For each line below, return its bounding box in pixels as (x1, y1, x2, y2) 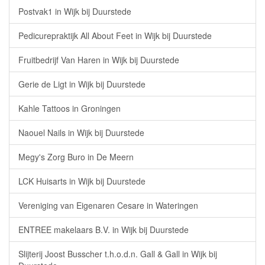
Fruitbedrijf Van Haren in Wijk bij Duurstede (18, 54, 179, 66)
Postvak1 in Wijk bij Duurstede (18, 5, 131, 17)
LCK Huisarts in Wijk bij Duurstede (18, 175, 146, 187)
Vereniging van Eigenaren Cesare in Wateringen (18, 199, 198, 211)
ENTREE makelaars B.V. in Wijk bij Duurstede (18, 224, 189, 235)
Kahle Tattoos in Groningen (18, 102, 121, 114)
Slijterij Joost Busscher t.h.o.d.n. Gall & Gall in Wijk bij (18, 248, 217, 260)
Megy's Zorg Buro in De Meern (18, 151, 134, 163)
